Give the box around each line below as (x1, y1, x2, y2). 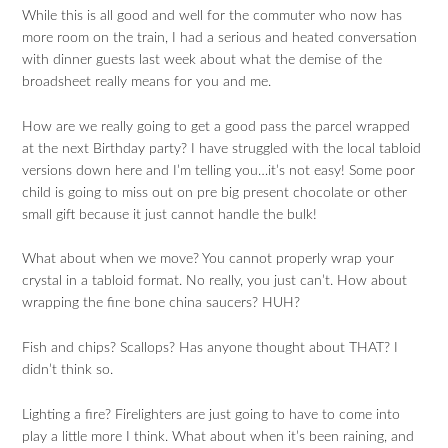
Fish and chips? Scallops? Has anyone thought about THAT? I (22, 341, 399, 356)
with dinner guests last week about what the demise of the (22, 52, 383, 67)
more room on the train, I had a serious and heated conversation (22, 30, 418, 45)
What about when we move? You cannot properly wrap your (22, 252, 395, 267)
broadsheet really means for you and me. (22, 74, 272, 89)
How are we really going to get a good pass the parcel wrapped (22, 119, 411, 134)
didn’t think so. (22, 363, 114, 378)
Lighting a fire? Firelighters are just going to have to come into (22, 407, 401, 422)
